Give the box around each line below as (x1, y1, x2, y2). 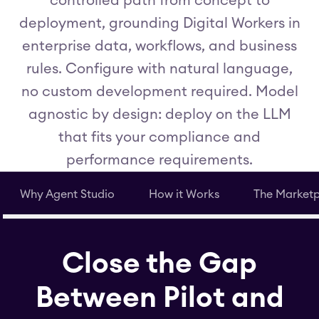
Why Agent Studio (20, 189, 115, 200)
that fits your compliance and (58, 130, 261, 145)
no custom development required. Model (21, 85, 298, 99)
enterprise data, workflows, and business (22, 39, 297, 53)
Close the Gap (62, 250, 257, 278)
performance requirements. (66, 153, 253, 167)
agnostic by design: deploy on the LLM (28, 108, 291, 122)
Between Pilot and (35, 284, 284, 313)
